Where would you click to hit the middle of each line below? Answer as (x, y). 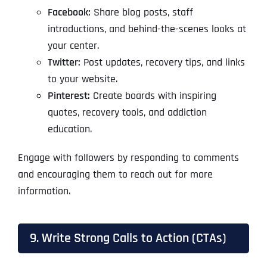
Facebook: (69, 13)
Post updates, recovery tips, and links (162, 63)
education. (69, 129)
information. (44, 191)
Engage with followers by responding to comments (128, 158)
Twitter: (64, 63)
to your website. (82, 79)
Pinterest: (69, 96)
